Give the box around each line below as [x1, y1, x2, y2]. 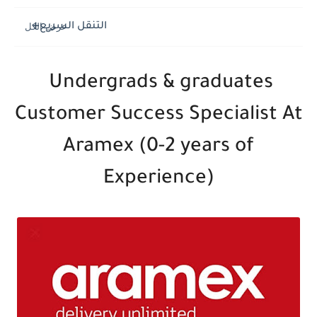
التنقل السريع [40, 21, 107, 33]
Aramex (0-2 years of [63, 137, 254, 159]
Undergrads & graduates [44, 73, 273, 96]
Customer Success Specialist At [14, 105, 303, 127]
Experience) [103, 168, 214, 191]
